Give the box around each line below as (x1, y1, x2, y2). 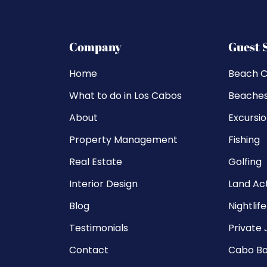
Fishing (228, 132, 260, 147)
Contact (69, 243, 109, 257)
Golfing (228, 154, 262, 169)
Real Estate (69, 154, 123, 169)
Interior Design (69, 176, 138, 191)
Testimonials (69, 221, 129, 235)
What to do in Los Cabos (69, 88, 182, 103)
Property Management (69, 132, 178, 147)
